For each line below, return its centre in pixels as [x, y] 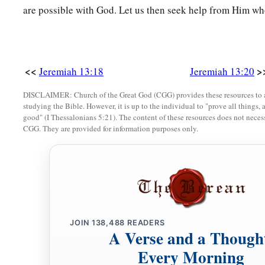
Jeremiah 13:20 [222, 72]
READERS [145, 223]
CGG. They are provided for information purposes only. [111, 129]
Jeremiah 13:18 [71, 72]
